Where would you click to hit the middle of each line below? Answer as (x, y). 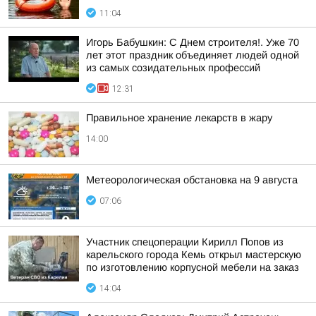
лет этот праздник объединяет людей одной (193, 55)
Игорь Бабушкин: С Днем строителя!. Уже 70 (193, 42)
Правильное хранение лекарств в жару (179, 118)
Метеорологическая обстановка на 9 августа (192, 180)
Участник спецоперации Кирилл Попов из (185, 242)
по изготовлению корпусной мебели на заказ (193, 267)
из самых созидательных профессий (173, 68)
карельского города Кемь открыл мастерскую (194, 255)
